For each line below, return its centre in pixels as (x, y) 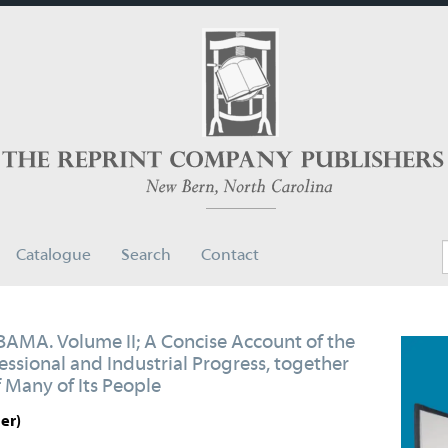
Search (145, 254)
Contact (229, 254)
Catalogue (53, 254)
